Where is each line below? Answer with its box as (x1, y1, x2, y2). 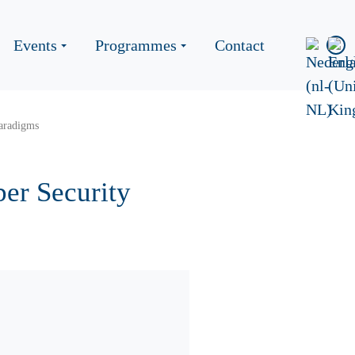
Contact (215, 36, 265, 54)
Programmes (95, 36, 177, 54)
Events (13, 36, 57, 54)
